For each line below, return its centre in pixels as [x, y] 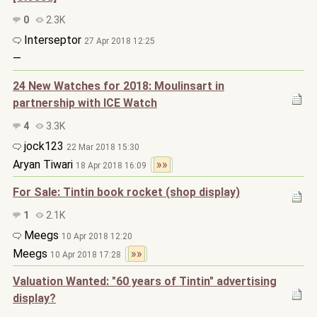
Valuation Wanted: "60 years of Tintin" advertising [145, 281]
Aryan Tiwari [44, 165]
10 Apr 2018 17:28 [88, 255]
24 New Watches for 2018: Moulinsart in [119, 86]
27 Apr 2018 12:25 [120, 41]
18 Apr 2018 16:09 [113, 166]
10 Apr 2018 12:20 [97, 236]
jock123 [44, 146]
